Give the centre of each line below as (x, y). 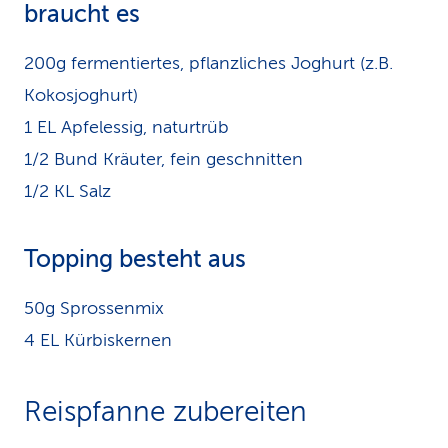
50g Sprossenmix (94, 308)
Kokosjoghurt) (81, 95)
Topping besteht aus (135, 259)
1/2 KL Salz (67, 191)
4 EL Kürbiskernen (98, 340)
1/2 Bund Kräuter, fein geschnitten (163, 159)
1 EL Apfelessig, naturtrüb (126, 127)
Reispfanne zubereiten (165, 411)
